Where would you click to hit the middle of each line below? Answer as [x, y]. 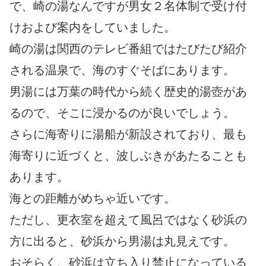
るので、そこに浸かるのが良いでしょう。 [122, 113]
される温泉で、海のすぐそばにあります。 [122, 70]
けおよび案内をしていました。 [93, 28]
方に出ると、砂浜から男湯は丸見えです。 [122, 241]
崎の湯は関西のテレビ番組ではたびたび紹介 [128, 49]
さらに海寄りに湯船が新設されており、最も [128, 134]
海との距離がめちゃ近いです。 [93, 199]
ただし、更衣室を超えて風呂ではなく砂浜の [128, 220]
